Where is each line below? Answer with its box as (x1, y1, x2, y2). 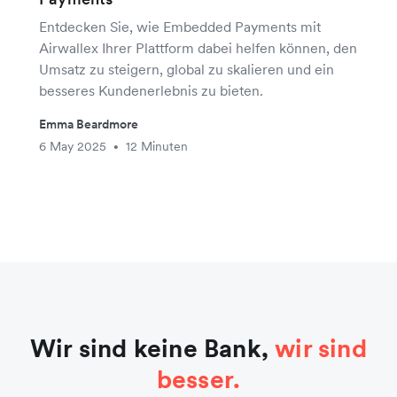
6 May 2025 (39, 138, 106, 154)
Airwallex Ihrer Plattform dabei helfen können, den (39, 39, 357, 57)
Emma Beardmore (39, 116, 138, 132)
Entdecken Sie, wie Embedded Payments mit (39, 18, 321, 35)
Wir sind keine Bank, (30, 332, 276, 364)
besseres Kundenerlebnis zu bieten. (39, 82, 263, 99)
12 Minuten (126, 138, 188, 154)
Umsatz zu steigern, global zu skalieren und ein (39, 60, 334, 78)
